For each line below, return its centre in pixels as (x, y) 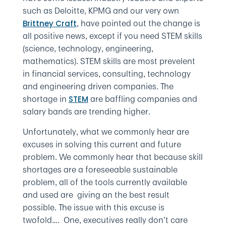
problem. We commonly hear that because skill (112, 157)
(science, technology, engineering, (88, 48)
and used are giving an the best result (96, 195)
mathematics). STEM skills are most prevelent (109, 61)
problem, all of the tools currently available (105, 182)
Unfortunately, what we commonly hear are (106, 132)
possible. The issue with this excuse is (93, 207)
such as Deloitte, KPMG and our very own (101, 11)
